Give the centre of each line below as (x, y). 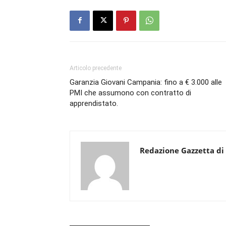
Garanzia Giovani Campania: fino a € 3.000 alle (146, 82)
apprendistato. (94, 103)
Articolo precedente (96, 68)
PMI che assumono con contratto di (130, 93)
